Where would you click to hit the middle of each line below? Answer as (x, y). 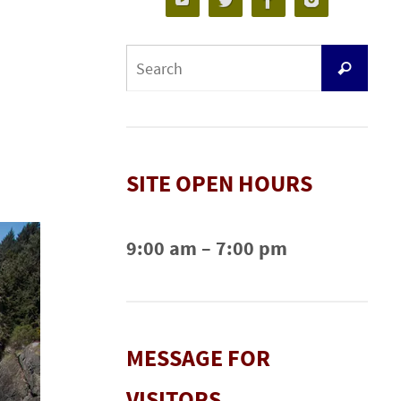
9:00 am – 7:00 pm (207, 248)
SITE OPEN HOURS (219, 183)
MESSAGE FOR (198, 358)
